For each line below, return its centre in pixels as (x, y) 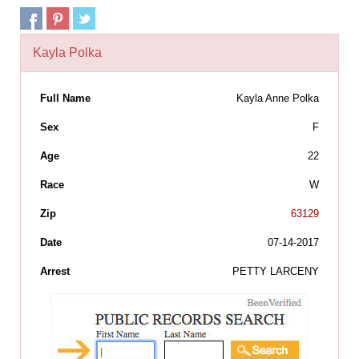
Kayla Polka (67, 53)
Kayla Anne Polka (278, 99)
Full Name (65, 99)
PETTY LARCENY (276, 272)
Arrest (55, 272)
